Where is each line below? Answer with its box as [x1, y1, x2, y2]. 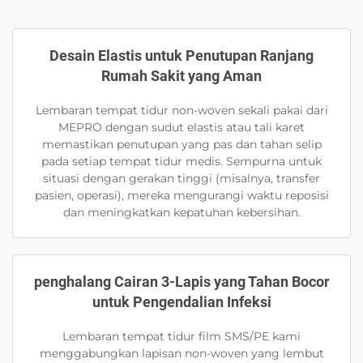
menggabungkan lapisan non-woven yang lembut [39, 346, 324, 361]
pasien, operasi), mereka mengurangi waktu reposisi [34, 188, 329, 203]
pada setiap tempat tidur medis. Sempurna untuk [41, 154, 322, 169]
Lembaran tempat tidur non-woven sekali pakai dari [35, 103, 328, 118]
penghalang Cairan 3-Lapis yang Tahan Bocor [33, 273, 330, 291]
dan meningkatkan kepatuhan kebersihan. [62, 205, 301, 220]
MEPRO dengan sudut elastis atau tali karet [58, 120, 305, 135]
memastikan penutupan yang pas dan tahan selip [41, 137, 322, 152]
